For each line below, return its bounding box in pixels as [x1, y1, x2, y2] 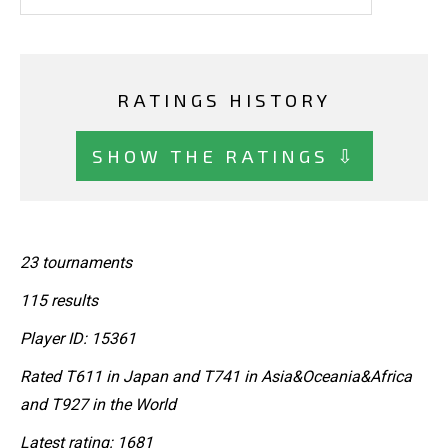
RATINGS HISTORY [117, 88, 331, 112]
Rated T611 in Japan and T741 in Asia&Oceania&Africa [20, 366, 412, 386]
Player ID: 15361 [20, 328, 136, 348]
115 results [20, 290, 98, 310]
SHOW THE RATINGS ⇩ [91, 143, 357, 167]
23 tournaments [20, 252, 132, 272]
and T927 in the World [20, 394, 176, 414]
